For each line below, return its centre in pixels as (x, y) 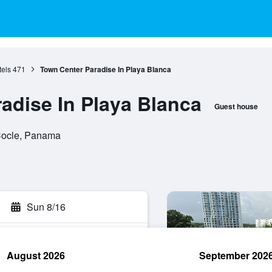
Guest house (236, 106)
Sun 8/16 (46, 207)
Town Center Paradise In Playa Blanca (105, 69)
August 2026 (36, 255)
